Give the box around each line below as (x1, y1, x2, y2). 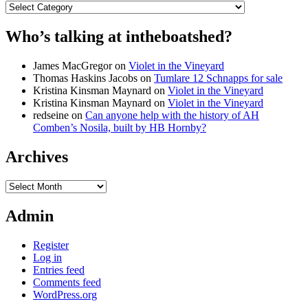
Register (33, 239, 69, 251)
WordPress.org (33, 288, 97, 300)
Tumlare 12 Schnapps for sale (154, 72, 283, 85)
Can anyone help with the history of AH (85, 109, 259, 122)
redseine (33, 109, 69, 122)
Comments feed (33, 276, 101, 288)
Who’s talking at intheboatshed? (5, 27, 232, 46)
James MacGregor (33, 60, 112, 72)
